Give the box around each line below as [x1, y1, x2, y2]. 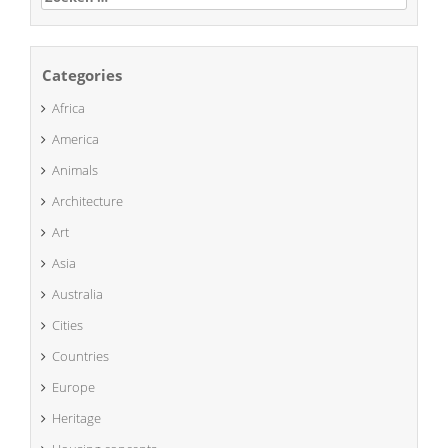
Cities [52, 315, 83, 334]
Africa [52, 98, 85, 117]
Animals [52, 160, 98, 179]
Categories [42, 64, 122, 85]
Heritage [52, 408, 101, 427]
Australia [52, 284, 103, 303]
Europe [52, 377, 95, 396]
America [52, 129, 99, 148]
